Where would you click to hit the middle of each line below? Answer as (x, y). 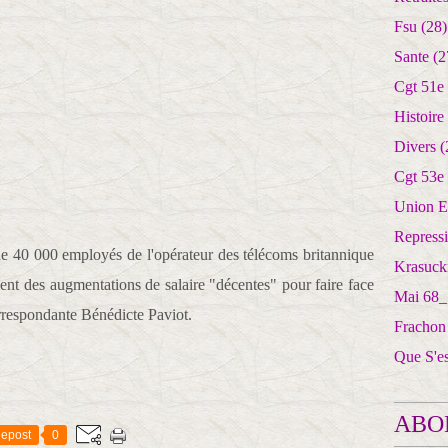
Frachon (420, 326)
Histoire (419, 116)
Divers (415, 146)
